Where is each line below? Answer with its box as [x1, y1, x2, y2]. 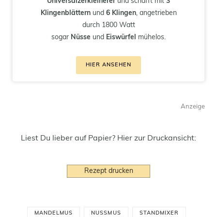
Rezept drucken [84, 167, 133, 175]
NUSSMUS [91, 210, 121, 216]
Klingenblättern [40, 9, 91, 17]
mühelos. [136, 33, 166, 41]
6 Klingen [106, 9, 136, 17]
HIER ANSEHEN [86, 62, 131, 68]
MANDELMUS [34, 210, 73, 216]
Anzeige [181, 103, 205, 110]
